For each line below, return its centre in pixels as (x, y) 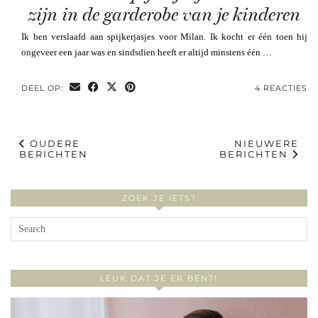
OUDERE (53, 143)
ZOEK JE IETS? (159, 198)
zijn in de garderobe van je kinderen (164, 14)
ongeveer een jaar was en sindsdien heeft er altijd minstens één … (147, 52)
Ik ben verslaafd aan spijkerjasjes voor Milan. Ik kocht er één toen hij (164, 36)
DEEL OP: (44, 88)
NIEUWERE (267, 143)
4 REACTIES (281, 88)
